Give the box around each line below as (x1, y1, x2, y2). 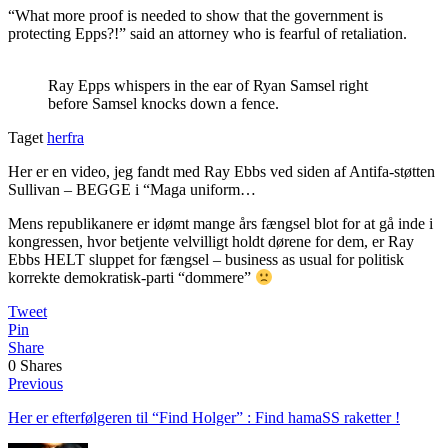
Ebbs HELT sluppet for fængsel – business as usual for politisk (8, 250, 404, 268)
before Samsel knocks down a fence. (48, 94, 279, 112)
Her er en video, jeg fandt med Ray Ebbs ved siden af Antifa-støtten (8, 162, 435, 180)
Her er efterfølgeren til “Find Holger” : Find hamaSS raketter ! (8, 409, 400, 427)
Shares (20, 357, 62, 375)
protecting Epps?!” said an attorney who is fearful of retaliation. (8, 24, 407, 42)
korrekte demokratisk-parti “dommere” (8, 269, 255, 287)
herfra (47, 128, 84, 146)
